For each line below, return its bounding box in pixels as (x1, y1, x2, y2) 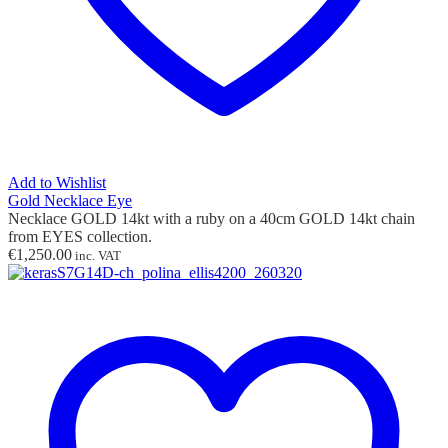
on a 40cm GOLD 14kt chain (225, 209, 415, 227)
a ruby (181, 209, 225, 227)
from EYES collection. (8, 227, 152, 245)
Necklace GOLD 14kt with (8, 209, 181, 227)
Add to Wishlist (8, 173, 106, 191)
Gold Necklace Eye (8, 191, 132, 209)
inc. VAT (72, 247, 121, 263)
